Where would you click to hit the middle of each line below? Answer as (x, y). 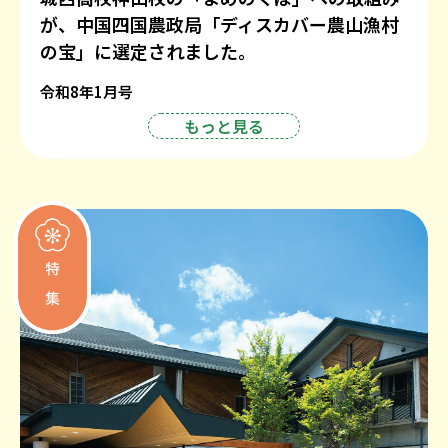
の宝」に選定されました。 (148, 50)
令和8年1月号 (86, 91)
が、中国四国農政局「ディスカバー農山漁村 (219, 23)
